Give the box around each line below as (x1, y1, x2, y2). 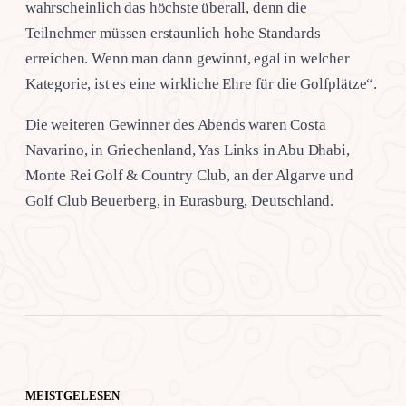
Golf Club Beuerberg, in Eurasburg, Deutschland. (25, 191, 334, 209)
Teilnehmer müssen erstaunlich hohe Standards (25, 24, 321, 42)
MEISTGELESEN (25, 388, 120, 402)
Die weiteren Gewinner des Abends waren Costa (25, 115, 326, 133)
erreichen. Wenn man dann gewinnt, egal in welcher (25, 49, 350, 67)
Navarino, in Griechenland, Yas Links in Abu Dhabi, (25, 140, 350, 159)
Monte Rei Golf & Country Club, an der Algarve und (25, 166, 353, 184)
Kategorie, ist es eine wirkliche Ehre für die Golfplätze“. (25, 74, 378, 92)
